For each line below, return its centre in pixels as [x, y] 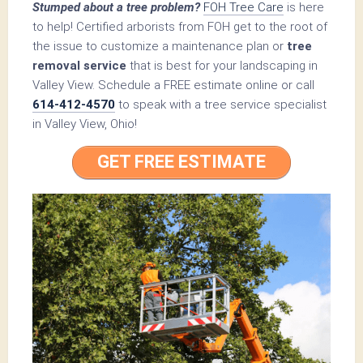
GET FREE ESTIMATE [181, 162]
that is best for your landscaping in [222, 65]
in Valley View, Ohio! [85, 124]
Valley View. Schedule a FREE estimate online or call [173, 85]
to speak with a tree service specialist [221, 104]
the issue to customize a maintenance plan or [160, 46]
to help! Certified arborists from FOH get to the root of [180, 26]
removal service [79, 65]
